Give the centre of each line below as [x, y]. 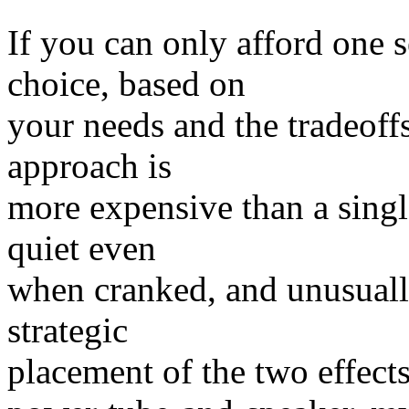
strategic [68, 330]
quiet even [82, 248]
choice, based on [126, 84]
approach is [89, 166]
